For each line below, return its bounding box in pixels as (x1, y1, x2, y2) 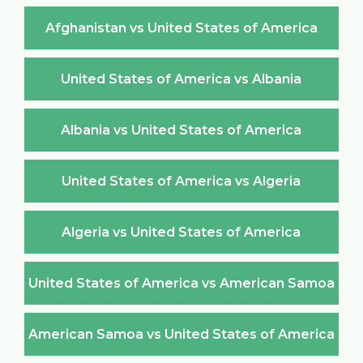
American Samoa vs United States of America (28, 326, 335, 342)
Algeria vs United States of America (62, 224, 301, 240)
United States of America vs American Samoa (28, 275, 335, 291)
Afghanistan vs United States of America (45, 19, 318, 36)
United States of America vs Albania (61, 70, 302, 87)
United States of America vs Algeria (62, 173, 301, 189)
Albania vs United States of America (61, 122, 302, 138)
